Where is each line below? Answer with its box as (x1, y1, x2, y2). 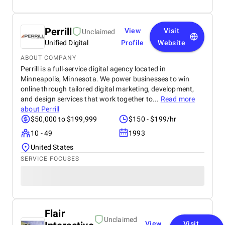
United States (31, 143, 74, 151)
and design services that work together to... (21, 95, 161, 103)
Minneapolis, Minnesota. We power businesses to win (21, 75, 190, 83)
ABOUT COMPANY (21, 54, 76, 61)
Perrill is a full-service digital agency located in (21, 65, 166, 73)
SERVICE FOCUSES (21, 155, 79, 162)
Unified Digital (45, 39, 89, 47)
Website (158, 39, 185, 47)
